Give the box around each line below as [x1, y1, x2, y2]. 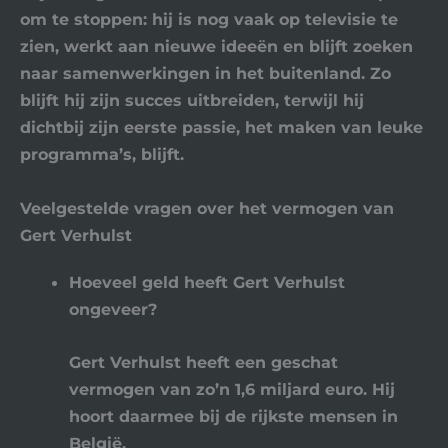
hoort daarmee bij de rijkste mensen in [69, 405, 399, 426]
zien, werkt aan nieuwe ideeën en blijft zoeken [20, 36, 413, 57]
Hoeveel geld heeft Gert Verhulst [69, 271, 346, 292]
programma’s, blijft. [20, 144, 184, 165]
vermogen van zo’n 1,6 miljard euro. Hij [69, 378, 396, 399]
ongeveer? [69, 298, 158, 319]
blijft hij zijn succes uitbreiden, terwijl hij [20, 90, 364, 111]
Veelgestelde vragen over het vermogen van [20, 197, 394, 218]
